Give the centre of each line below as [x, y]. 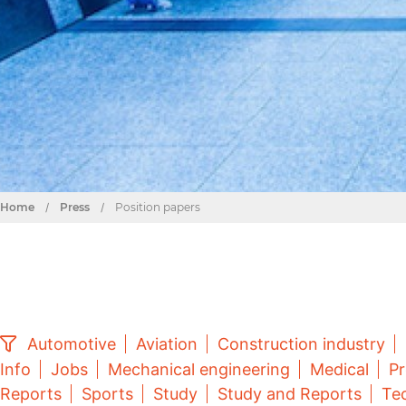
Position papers [158, 207]
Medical [339, 369]
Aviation [167, 344]
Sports [107, 394]
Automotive [72, 344]
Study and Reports [290, 394]
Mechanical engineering [199, 369]
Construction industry [301, 344]
